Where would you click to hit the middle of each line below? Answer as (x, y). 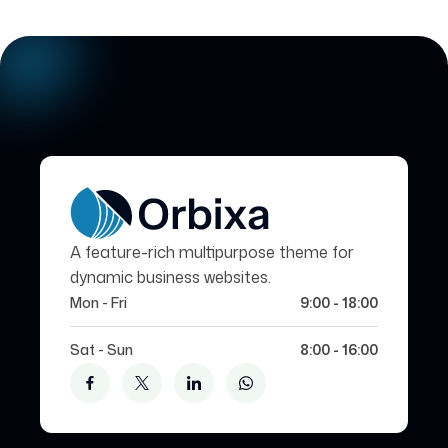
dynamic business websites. (170, 277)
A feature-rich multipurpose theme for (212, 252)
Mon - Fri (98, 303)
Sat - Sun (101, 350)
